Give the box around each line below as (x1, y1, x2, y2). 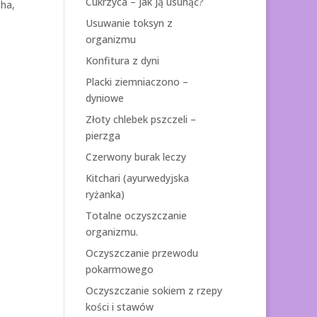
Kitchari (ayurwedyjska (85, 171, 189, 185)
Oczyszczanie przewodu (85, 246, 198, 260)
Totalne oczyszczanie (85, 208, 187, 222)
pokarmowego (85, 262, 154, 276)
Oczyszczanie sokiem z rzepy (85, 283, 222, 297)
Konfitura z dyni (85, 53, 159, 67)
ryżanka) (85, 187, 125, 201)
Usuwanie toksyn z (85, 16, 173, 30)
